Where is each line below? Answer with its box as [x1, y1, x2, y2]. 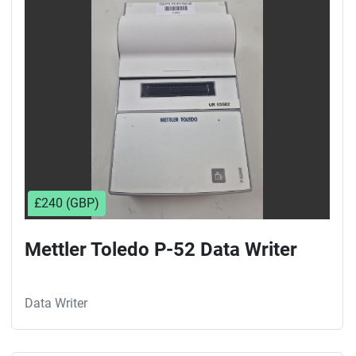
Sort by [146, 3, 196, 22]
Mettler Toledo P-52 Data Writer [25, 238, 297, 261]
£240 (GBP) [34, 195, 99, 211]
